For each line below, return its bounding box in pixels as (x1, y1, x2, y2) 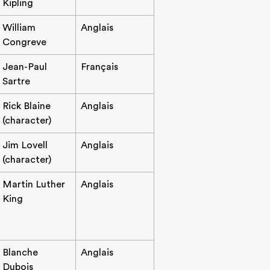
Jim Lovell (2, 140, 48, 151)
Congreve (2, 37, 46, 48)
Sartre (2, 76, 30, 87)
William (2, 22, 36, 33)
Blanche (2, 247, 38, 258)
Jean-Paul (2, 61, 47, 72)
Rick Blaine (2, 101, 51, 111)
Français (81, 61, 118, 72)
